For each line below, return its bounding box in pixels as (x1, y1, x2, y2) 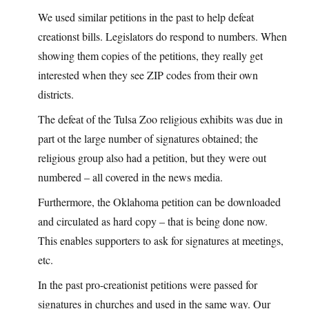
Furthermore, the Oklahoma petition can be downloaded (38, 195, 281, 210)
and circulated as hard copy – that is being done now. (38, 214, 268, 229)
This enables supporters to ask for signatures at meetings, (38, 233, 283, 248)
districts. (38, 87, 74, 102)
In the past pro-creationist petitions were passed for (38, 277, 257, 292)
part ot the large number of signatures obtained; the (38, 131, 258, 146)
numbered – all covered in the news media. (38, 170, 223, 185)
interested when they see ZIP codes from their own (38, 68, 258, 83)
